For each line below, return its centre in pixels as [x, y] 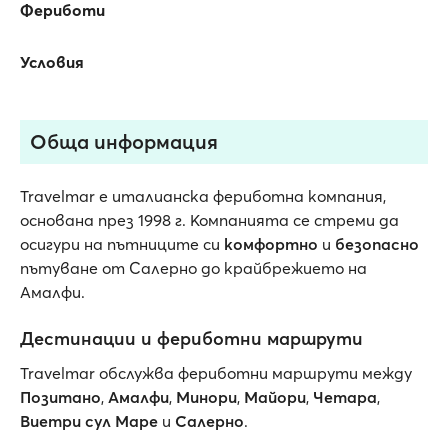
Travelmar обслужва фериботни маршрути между [216, 373]
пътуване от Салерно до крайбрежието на [193, 268]
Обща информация [124, 141]
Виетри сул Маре [89, 421]
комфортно [271, 244]
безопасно [377, 244]
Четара [345, 397]
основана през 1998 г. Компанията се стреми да [209, 220]
